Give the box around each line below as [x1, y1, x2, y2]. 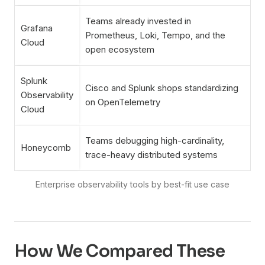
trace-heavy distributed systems [85, 149, 218, 160]
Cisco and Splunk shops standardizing [85, 82, 238, 93]
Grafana [21, 22, 53, 34]
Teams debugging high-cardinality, [85, 135, 224, 146]
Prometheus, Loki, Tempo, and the [85, 30, 225, 41]
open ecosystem [85, 44, 154, 55]
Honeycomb [21, 142, 71, 153]
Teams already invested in [85, 15, 191, 27]
